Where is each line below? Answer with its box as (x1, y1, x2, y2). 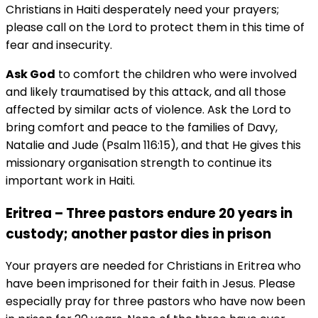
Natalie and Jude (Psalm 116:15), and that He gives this (6, 136, 301, 153)
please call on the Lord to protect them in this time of (6, 18, 305, 35)
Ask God (6, 65, 55, 82)
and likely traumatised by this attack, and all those (6, 83, 286, 100)
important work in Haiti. (6, 172, 135, 189)
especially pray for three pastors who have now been (6, 293, 305, 310)
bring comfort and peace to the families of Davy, (6, 119, 278, 136)
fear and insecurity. (6, 36, 112, 53)
